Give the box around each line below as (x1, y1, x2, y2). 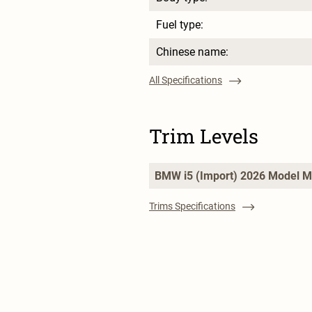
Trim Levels (149, 123, 258, 150)
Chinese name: (156, 45, 228, 59)
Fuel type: (156, 18, 203, 32)
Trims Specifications (149, 201, 235, 212)
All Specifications (149, 75, 222, 86)
